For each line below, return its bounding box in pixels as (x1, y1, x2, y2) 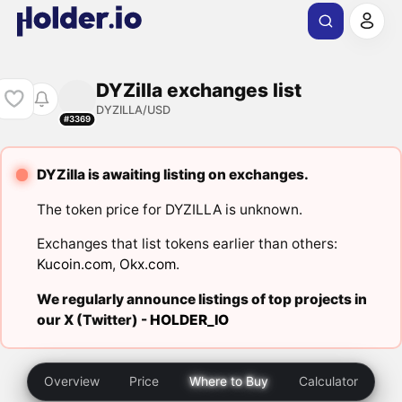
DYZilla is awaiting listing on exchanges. (36, 166, 309, 184)
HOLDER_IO (149, 310, 229, 328)
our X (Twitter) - (36, 310, 150, 328)
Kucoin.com (36, 256, 112, 274)
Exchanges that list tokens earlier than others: (36, 235, 337, 253)
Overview (44, 373, 100, 389)
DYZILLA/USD (95, 102, 170, 117)
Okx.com (118, 256, 176, 274)
